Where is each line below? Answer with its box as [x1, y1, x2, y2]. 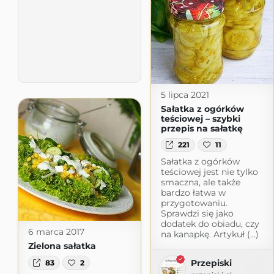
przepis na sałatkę [160, 122, 243, 134]
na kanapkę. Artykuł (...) [160, 229, 259, 240]
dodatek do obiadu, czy [160, 218, 259, 230]
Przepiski [190, 257, 232, 269]
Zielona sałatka [28, 240, 96, 252]
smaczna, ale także [160, 177, 240, 188]
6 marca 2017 [28, 226, 84, 238]
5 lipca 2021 [160, 89, 209, 100]
